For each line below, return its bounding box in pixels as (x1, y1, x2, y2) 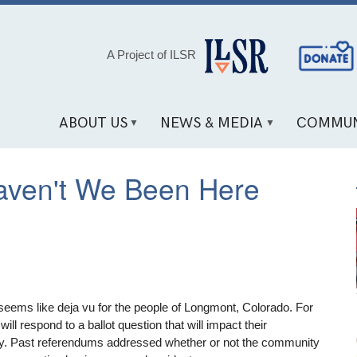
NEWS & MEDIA (160, 115, 264, 132)
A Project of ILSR (106, 47, 196, 61)
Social (269, 38, 323, 65)
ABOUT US (58, 115, 127, 132)
